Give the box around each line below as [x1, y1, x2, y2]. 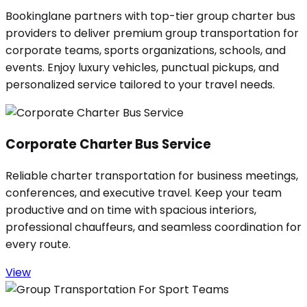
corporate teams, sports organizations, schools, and [5, 42, 286, 59]
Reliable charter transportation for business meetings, [5, 167, 298, 184]
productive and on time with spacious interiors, [5, 201, 256, 218]
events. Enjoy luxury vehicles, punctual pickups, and [5, 60, 279, 76]
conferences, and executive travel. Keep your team [5, 184, 282, 201]
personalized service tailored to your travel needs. [5, 77, 275, 93]
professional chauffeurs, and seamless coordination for [5, 219, 302, 235]
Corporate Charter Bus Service [5, 134, 211, 153]
